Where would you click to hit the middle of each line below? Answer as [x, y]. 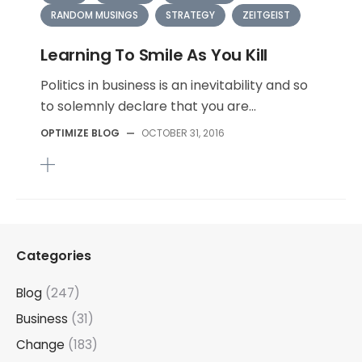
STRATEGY [190, 15]
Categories [54, 256]
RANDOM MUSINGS [95, 15]
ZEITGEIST [266, 15]
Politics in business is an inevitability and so [174, 85]
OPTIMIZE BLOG [80, 133]
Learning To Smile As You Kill [154, 55]
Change [40, 345]
